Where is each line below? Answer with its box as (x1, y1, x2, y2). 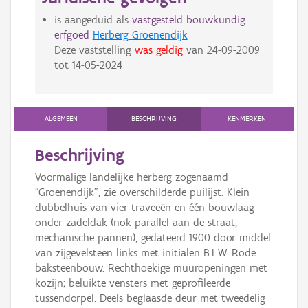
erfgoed (54, 28, 89, 42)
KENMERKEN (228, 114, 267, 124)
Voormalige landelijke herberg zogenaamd (35, 170, 228, 184)
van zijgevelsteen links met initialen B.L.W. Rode (35, 246, 256, 260)
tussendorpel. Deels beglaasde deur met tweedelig (35, 291, 265, 305)
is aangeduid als (54, 13, 132, 27)
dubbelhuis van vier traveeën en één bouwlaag (35, 201, 254, 214)
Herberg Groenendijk (92, 28, 188, 42)
